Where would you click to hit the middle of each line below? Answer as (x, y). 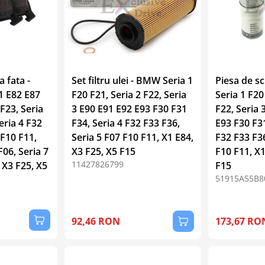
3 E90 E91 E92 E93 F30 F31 (130, 109)
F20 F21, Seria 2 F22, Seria (129, 94)
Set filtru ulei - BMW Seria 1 (132, 80)
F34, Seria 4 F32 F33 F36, (126, 123)
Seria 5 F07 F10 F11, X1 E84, (133, 137)
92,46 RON (96, 221)
